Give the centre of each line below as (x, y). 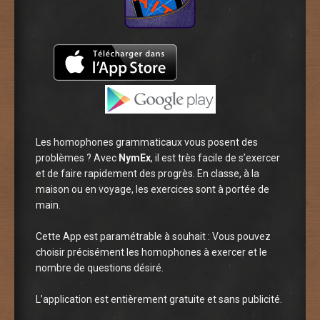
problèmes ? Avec (77, 157)
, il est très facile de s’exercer (215, 157)
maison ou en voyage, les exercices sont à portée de (152, 189)
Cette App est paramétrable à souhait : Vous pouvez (153, 236)
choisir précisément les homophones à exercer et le (151, 252)
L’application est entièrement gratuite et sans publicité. (159, 300)
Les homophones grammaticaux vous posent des (147, 142)
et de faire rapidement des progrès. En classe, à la (147, 173)
